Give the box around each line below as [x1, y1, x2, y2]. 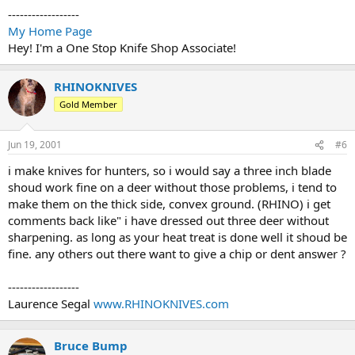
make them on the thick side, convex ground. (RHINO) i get [8, 196, 330, 212]
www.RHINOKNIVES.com [94, 296, 229, 311]
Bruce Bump [54, 338, 128, 353]
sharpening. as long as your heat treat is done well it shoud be [8, 229, 347, 245]
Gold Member [59, 97, 117, 110]
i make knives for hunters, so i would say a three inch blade [8, 162, 331, 178]
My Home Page [8, 22, 92, 39]
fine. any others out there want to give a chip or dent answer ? [8, 246, 346, 261]
